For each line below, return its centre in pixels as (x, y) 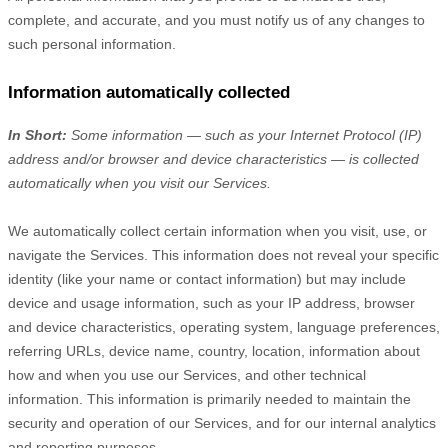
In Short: (37, 135)
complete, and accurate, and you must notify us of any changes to (216, 20)
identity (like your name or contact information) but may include (207, 279)
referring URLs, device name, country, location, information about (214, 351)
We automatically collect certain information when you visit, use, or (217, 231)
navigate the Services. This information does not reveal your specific (223, 255)
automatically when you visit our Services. (139, 183)
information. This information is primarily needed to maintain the (209, 399)
